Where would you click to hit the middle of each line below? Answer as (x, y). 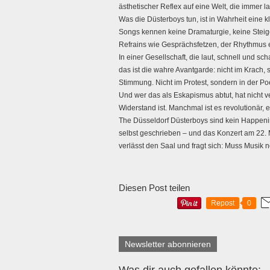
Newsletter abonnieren (168, 244)
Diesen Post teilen (154, 188)
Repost (223, 203)
